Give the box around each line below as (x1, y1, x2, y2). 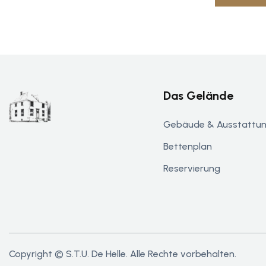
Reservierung (163, 162, 220, 174)
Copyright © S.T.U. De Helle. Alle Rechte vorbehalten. (9, 248, 236, 259)
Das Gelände (163, 88, 233, 103)
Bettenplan (163, 140, 212, 152)
